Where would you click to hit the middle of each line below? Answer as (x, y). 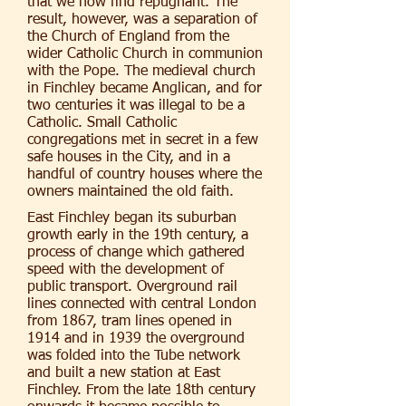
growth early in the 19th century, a (138, 236)
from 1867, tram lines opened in (130, 322)
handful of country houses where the (145, 175)
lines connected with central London (142, 304)
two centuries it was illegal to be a (136, 106)
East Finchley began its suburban (132, 218)
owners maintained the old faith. (130, 192)
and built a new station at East (124, 373)
